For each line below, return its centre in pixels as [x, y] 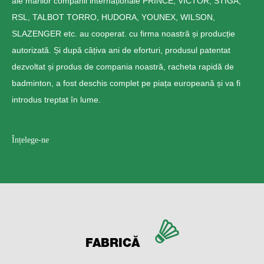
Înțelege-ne [30, 140]
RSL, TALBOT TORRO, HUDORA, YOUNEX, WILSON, [113, 17]
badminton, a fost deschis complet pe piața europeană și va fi [126, 83]
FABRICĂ [112, 244]
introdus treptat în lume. [56, 99]
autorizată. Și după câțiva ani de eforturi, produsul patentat [121, 50]
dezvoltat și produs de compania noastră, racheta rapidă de [123, 66]
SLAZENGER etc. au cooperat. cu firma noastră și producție [123, 33]
